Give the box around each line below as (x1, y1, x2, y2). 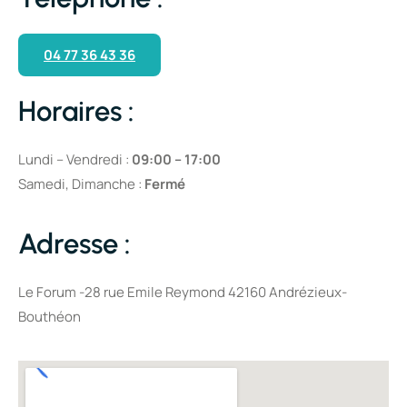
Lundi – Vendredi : (18, 149, 132, 169)
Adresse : (18, 227, 131, 262)
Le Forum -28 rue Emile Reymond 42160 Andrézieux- (18, 283, 347, 303)
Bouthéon (18, 307, 81, 327)
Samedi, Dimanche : (18, 174, 144, 194)
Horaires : (18, 94, 134, 128)
